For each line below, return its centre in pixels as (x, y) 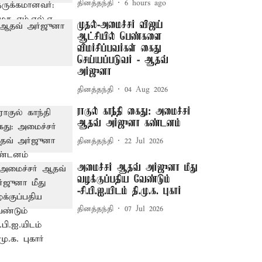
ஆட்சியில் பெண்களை (120, 37)
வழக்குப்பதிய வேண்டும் (124, 180)
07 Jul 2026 (144, 209)
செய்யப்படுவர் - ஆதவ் (123, 60)
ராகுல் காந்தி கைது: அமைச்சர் (134, 112)
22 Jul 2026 (144, 141)
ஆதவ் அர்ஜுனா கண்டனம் (129, 123)
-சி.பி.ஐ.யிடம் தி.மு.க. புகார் (130, 192)
